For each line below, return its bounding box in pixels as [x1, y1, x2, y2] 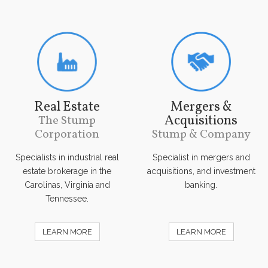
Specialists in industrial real [15, 152, 119, 162]
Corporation [35, 126, 99, 143]
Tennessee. [45, 193, 89, 203]
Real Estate [34, 98, 100, 117]
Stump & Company [151, 126, 251, 143]
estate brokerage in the [23, 166, 111, 176]
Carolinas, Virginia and [24, 179, 110, 190]
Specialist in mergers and [152, 152, 250, 162]
